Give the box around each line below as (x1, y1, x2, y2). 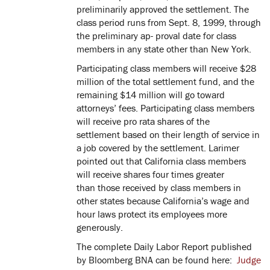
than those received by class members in (77, 181, 241, 194)
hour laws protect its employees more (77, 208, 227, 221)
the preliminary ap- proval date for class (77, 30, 236, 42)
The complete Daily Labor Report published (77, 240, 252, 253)
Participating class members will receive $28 (77, 62, 256, 75)
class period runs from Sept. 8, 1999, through (77, 16, 261, 29)
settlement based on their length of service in (77, 128, 260, 141)
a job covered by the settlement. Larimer (77, 142, 239, 154)
